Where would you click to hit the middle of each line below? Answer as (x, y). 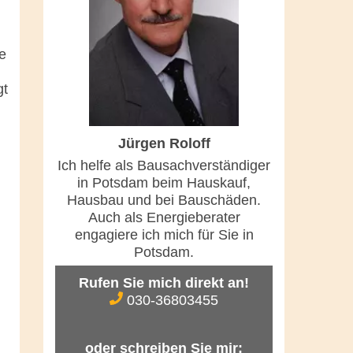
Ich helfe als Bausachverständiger (164, 165)
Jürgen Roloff (164, 143)
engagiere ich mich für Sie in (164, 234)
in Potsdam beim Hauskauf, (164, 182)
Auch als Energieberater (164, 217)
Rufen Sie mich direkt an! (164, 282)
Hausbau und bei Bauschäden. (164, 200)
